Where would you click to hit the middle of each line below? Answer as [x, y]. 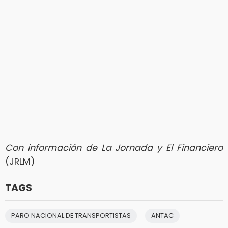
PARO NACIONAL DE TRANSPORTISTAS [71, 216]
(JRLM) [20, 162]
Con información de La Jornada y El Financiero [114, 148]
